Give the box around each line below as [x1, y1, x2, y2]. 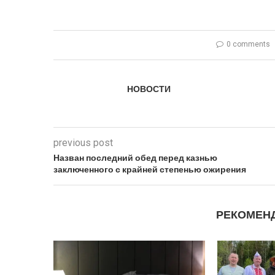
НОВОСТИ [127, 83, 171, 95]
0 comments [227, 40, 271, 48]
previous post [53, 137, 113, 149]
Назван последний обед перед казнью [53, 152, 217, 164]
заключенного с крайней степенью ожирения [53, 163, 246, 176]
